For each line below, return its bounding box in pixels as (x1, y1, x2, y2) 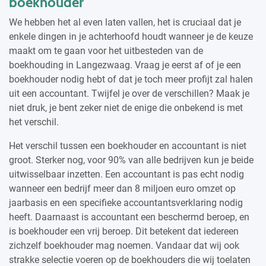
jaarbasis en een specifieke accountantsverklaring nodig (9, 197, 243, 208)
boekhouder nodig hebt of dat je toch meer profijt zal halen (9, 73, 253, 85)
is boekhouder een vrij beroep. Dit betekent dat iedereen (9, 225, 239, 237)
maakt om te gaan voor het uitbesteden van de (9, 45, 203, 56)
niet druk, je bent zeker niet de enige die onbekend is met (9, 102, 243, 113)
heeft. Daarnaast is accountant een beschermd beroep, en (9, 211, 249, 223)
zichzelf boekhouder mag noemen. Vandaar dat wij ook (9, 239, 239, 251)
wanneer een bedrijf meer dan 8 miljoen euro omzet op (9, 182, 236, 194)
